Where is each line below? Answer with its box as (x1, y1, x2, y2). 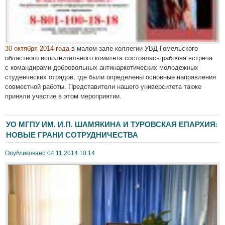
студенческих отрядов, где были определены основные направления (5, 73, 216, 81)
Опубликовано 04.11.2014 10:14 (5, 150, 95, 156)
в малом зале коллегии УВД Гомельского (69, 44, 198, 52)
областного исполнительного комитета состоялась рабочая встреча (5, 54, 212, 62)
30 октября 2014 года (5, 44, 69, 52)
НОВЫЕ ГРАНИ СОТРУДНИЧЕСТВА (6, 130, 138, 140)
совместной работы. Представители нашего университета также (5, 82, 201, 90)
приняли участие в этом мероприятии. (5, 92, 122, 100)
